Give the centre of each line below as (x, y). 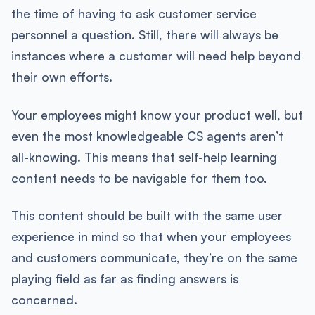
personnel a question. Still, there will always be (144, 34)
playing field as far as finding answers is (124, 279)
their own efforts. (62, 76)
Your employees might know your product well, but (157, 114)
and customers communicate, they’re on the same (154, 258)
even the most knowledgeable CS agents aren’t (147, 135)
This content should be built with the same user (147, 216)
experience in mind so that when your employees (151, 237)
